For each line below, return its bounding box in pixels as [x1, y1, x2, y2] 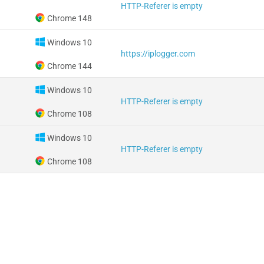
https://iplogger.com [120, 49, 195, 58]
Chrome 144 [47, 61, 92, 71]
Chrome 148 [47, 14, 92, 23]
